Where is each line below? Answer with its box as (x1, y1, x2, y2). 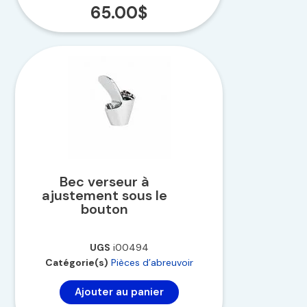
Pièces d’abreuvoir (110, 256, 193, 269)
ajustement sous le (42, 186, 167, 204)
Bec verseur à (60, 172, 149, 191)
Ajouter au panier (74, 284, 164, 299)
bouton (81, 199, 128, 218)
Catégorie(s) (45, 256, 108, 269)
